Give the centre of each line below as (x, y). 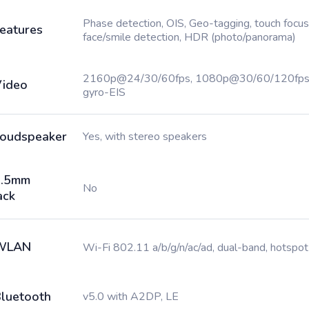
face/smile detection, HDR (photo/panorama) (189, 37)
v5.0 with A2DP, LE (131, 297)
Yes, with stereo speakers (145, 137)
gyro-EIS (104, 92)
